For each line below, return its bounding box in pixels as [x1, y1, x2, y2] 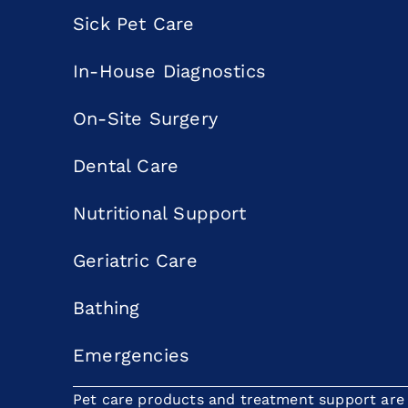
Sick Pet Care [73, 12, 195, 35]
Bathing [73, 296, 140, 319]
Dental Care [73, 154, 179, 177]
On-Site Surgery [73, 107, 218, 129]
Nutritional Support [73, 201, 246, 224]
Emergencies [73, 343, 190, 366]
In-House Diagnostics [73, 59, 266, 82]
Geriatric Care [73, 249, 198, 271]
